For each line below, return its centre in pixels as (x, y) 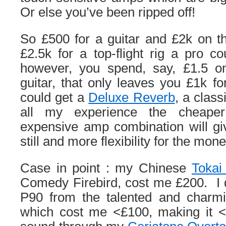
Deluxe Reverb (132, 97)
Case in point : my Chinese (106, 168)
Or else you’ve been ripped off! (108, 12)
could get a (54, 97)
